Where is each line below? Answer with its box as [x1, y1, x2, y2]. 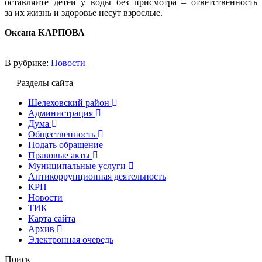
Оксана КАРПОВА [5, 27, 85, 37]
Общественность [28, 129, 95, 139]
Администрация [28, 108, 93, 118]
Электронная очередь [28, 234, 113, 244]
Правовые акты [28, 150, 90, 160]
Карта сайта [28, 213, 75, 223]
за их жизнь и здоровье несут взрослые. [5, 7, 163, 18]
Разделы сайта [16, 77, 73, 88]
